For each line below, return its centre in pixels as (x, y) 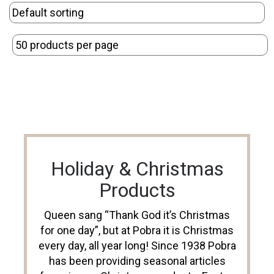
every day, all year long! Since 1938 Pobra (137, 245)
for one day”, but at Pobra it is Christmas (137, 230)
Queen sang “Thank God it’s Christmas (137, 215)
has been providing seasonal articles (137, 261)
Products (137, 190)
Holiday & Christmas (137, 168)
